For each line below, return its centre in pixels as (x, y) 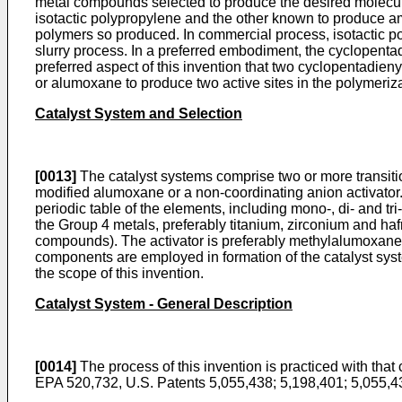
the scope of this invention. (119, 274)
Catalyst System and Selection (139, 114)
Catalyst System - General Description (164, 304)
